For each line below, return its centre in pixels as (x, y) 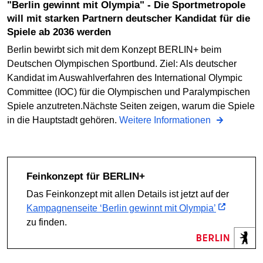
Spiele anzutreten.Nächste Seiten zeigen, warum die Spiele (131, 106)
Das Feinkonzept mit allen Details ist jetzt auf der (128, 194)
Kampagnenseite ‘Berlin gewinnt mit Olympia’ (121, 208)
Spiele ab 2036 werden (59, 32)
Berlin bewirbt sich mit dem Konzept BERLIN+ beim (114, 49)
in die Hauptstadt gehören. (63, 120)
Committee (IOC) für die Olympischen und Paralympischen (129, 92)
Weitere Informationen (166, 120)
